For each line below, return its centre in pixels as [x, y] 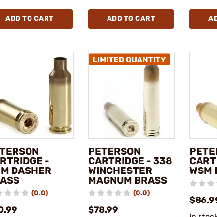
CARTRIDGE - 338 [130, 161]
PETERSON [114, 151]
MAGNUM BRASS [127, 180]
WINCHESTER [120, 170]
